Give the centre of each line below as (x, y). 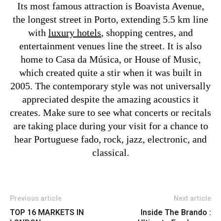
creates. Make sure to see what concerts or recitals (110, 113)
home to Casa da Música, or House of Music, (110, 59)
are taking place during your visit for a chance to (110, 126)
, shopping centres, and (147, 33)
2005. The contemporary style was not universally (110, 86)
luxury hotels (75, 33)
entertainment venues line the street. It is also (110, 46)
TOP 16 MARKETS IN (47, 213)
